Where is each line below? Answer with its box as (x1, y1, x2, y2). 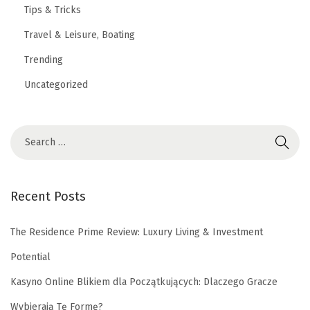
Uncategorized (24, 78, 88, 91)
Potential (10, 250, 51, 263)
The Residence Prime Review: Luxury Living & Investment (10, 226, 263, 238)
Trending (24, 53, 63, 66)
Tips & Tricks (24, 3, 81, 16)
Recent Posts (10, 188, 86, 204)
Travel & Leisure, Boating (24, 28, 135, 41)
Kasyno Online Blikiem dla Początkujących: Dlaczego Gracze (10, 275, 277, 288)
